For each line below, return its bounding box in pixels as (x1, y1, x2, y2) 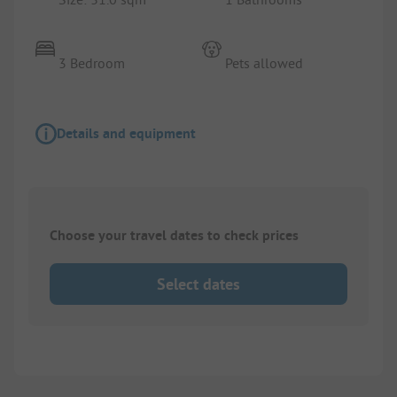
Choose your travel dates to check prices (50, 226, 299, 245)
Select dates (157, 274, 240, 295)
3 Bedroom (58, 53, 126, 72)
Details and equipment (57, 123, 196, 143)
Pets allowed (225, 53, 304, 72)
